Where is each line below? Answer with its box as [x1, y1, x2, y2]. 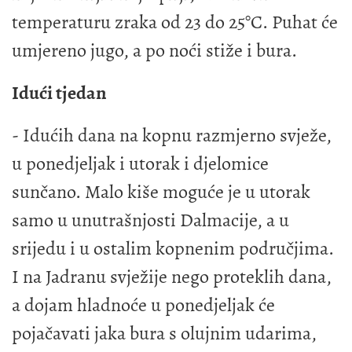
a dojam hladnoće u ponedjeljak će [12, 291, 275, 317]
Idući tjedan [12, 79, 106, 105]
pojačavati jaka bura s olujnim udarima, [12, 320, 317, 346]
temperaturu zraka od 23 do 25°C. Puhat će [12, 9, 338, 35]
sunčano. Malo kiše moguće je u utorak [12, 178, 310, 204]
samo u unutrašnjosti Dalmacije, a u [12, 207, 289, 233]
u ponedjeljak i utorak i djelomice [12, 150, 269, 176]
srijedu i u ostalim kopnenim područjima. [12, 235, 334, 261]
